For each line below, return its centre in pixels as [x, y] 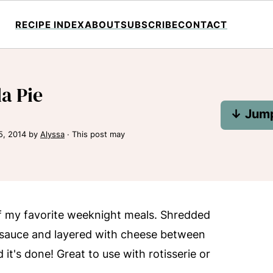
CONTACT [203, 25]
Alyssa [52, 134]
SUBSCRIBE [149, 25]
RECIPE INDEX [50, 25]
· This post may [95, 134]
